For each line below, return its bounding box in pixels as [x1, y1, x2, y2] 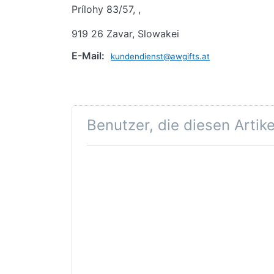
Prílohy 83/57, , [72, 2, 144, 15]
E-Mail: [72, 49, 105, 62]
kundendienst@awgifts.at [111, 51, 210, 61]
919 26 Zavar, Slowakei [72, 27, 179, 40]
